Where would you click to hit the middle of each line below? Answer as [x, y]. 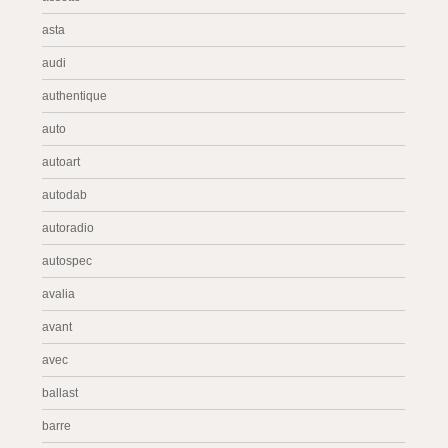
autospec [67, 261]
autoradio [68, 228]
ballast [60, 393]
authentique [75, 96]
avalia [59, 294]
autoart [61, 162]
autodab [65, 195]
